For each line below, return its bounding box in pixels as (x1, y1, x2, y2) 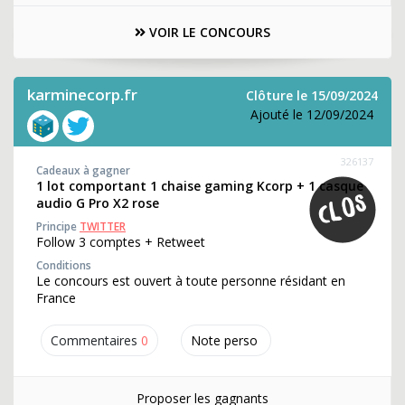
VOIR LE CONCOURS (146, 24, 270, 41)
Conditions (36, 258, 91, 273)
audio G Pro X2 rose (36, 194, 159, 212)
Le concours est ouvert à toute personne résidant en (36, 272, 345, 289)
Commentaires (51, 332, 137, 349)
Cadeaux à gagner (36, 163, 130, 178)
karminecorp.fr (27, 84, 137, 105)
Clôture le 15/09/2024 (246, 87, 378, 104)
